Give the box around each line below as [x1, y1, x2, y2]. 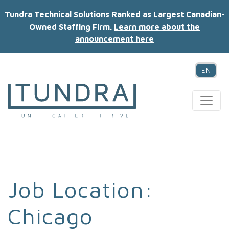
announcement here [75, 34, 154, 43]
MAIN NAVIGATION [8, 100, 222, 129]
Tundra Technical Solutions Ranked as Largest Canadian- [4, 10, 225, 19]
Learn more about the [114, 22, 200, 31]
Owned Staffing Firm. [29, 22, 114, 31]
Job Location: [8, 176, 153, 202]
